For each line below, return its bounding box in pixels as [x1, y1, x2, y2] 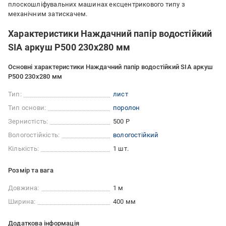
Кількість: [8, 145, 39, 152]
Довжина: [8, 184, 39, 192]
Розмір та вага [8, 166, 53, 174]
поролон [113, 104, 140, 111]
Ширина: [8, 198, 36, 205]
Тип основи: [8, 104, 46, 111]
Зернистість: [8, 118, 48, 125]
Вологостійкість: [8, 131, 60, 139]
